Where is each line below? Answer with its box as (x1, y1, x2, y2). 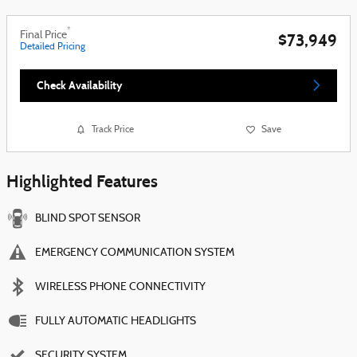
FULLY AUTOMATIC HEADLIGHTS (35, 316, 196, 328)
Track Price (92, 124, 134, 135)
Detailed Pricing (20, 41, 85, 52)
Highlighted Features (6, 171, 158, 193)
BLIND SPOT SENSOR (35, 213, 140, 226)
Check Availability (37, 78, 123, 92)
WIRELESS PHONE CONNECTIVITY (35, 281, 206, 294)
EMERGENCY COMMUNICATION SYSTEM (35, 247, 234, 260)
